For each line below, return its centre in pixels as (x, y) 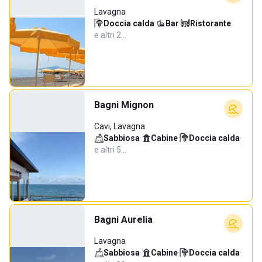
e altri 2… (110, 35)
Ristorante (211, 23)
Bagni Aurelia (123, 220)
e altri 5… (110, 150)
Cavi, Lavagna (120, 126)
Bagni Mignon (124, 105)
